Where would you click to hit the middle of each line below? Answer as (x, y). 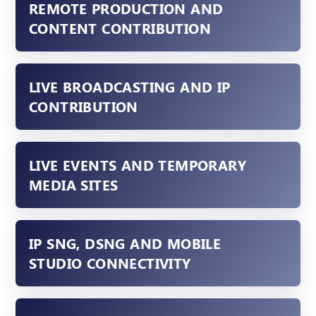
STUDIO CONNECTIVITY (110, 263)
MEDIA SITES (73, 185)
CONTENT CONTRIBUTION (120, 28)
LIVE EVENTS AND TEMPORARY (137, 165)
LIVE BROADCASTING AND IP (129, 87)
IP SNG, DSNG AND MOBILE (125, 243)
